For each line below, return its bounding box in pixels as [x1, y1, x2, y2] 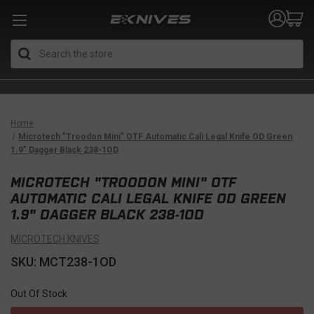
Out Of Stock [11, 288, 67, 299]
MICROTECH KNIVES [11, 233, 100, 245]
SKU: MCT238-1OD [11, 254, 116, 269]
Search [157, 41, 189, 53]
